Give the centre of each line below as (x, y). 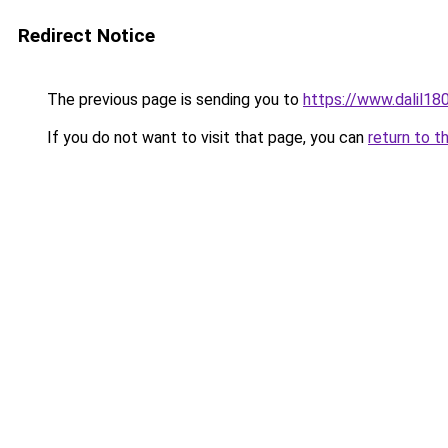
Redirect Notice (86, 35)
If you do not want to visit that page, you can (205, 137)
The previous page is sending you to (173, 99)
